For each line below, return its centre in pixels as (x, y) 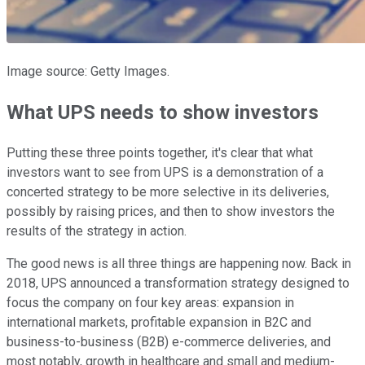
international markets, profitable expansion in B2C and (159, 323)
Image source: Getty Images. (88, 72)
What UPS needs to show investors (163, 113)
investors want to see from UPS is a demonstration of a (165, 173)
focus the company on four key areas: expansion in (150, 303)
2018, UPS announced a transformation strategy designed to (178, 284)
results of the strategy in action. (97, 231)
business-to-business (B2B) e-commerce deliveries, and (169, 342)
